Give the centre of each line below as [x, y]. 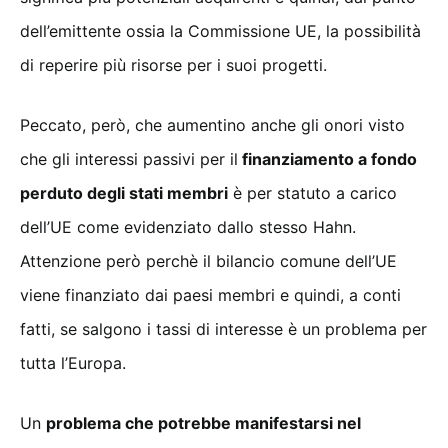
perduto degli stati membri [124, 193]
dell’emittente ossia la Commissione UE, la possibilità [220, 31]
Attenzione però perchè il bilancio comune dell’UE [208, 261]
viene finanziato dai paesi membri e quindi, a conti [210, 295]
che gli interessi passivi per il [129, 159]
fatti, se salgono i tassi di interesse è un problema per [223, 329]
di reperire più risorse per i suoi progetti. [173, 65]
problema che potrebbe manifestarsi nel [203, 423]
